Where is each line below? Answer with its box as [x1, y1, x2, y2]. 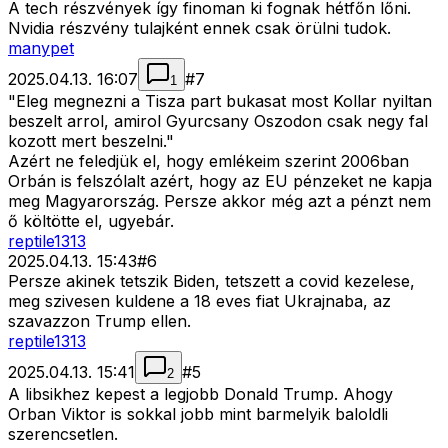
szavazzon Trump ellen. [8, 311, 191, 332]
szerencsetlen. [8, 424, 118, 445]
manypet [8, 38, 74, 59]
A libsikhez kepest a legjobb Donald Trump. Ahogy [8, 384, 393, 405]
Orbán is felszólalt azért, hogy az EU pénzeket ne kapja [8, 171, 432, 192]
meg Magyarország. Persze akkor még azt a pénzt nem [8, 191, 431, 212]
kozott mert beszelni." [8, 131, 174, 152]
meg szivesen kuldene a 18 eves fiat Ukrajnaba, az [8, 291, 391, 312]
